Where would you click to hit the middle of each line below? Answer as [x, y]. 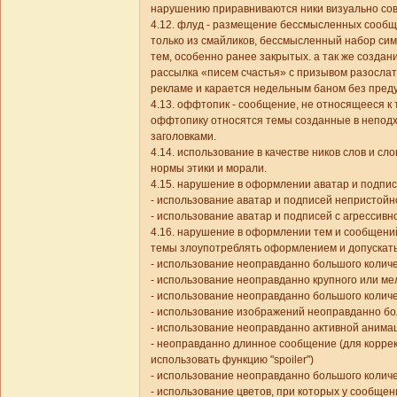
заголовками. [183, 136]
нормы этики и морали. [209, 168]
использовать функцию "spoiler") [232, 359]
